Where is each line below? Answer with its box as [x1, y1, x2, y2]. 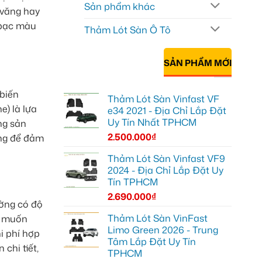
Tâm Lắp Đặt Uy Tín [107, 235, 196, 249]
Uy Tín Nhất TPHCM [107, 116, 196, 129]
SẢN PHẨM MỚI [164, 56, 232, 69]
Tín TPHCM [107, 175, 158, 189]
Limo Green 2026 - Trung [107, 223, 218, 237]
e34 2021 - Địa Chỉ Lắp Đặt [107, 104, 226, 118]
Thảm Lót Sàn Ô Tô [84, 23, 171, 36]
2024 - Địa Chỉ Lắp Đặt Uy [107, 164, 223, 177]
